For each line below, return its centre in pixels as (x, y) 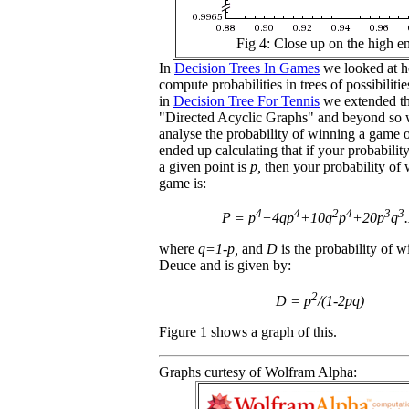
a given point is (204, 166)
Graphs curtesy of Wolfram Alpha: (258, 372)
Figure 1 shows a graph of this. (248, 331)
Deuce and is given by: (225, 266)
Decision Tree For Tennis (246, 100)
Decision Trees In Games (247, 68)
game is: (183, 183)
